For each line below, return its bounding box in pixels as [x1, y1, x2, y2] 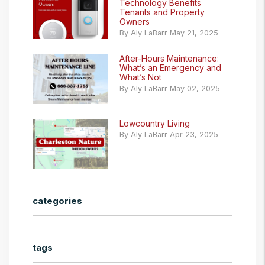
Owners [119, 17, 150, 27]
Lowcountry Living [119, 118, 190, 129]
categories [33, 195, 82, 207]
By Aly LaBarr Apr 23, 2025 [119, 130, 218, 140]
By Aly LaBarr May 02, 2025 [119, 84, 220, 93]
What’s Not [119, 72, 161, 83]
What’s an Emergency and [119, 63, 221, 73]
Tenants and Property [119, 7, 205, 18]
